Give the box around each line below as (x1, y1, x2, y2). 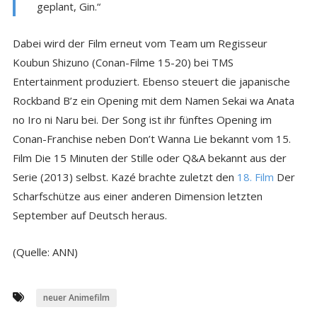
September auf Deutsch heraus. (12, 207, 167, 222)
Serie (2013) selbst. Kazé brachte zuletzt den (12, 169, 237, 184)
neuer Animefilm (42, 291, 110, 304)
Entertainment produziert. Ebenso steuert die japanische (12, 74, 290, 88)
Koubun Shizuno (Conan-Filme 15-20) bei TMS (12, 54, 234, 69)
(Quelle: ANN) (12, 244, 78, 259)
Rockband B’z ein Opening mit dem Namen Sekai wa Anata (12, 93, 294, 108)
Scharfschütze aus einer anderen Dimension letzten (12, 188, 263, 203)
